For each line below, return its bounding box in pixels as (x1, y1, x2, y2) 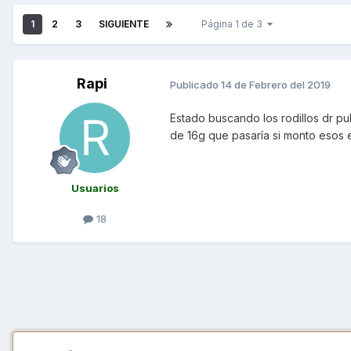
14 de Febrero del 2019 (221, 78, 331, 91)
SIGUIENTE (99, 18, 149, 31)
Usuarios (71, 182, 119, 195)
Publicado (170, 78, 221, 91)
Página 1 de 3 (201, 18, 267, 31)
